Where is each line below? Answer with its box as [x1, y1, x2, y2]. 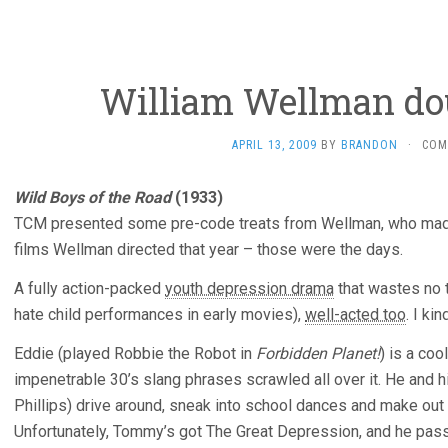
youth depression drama [165, 279, 334, 298]
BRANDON [341, 138, 398, 152]
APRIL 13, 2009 [232, 138, 317, 152]
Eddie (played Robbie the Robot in [14, 344, 256, 363]
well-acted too [305, 305, 406, 324]
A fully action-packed [14, 279, 165, 298]
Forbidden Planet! [256, 344, 380, 363]
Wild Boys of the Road [14, 188, 171, 207]
